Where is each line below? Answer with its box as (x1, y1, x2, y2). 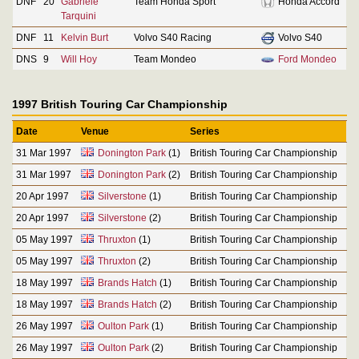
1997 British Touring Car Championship (12, 97, 228, 111)
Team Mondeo (134, 53, 196, 65)
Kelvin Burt (61, 31, 108, 43)
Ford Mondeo (278, 53, 337, 65)
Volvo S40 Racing (134, 31, 212, 43)
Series (190, 125, 220, 137)
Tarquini (61, 10, 96, 22)
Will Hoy (61, 53, 97, 65)
